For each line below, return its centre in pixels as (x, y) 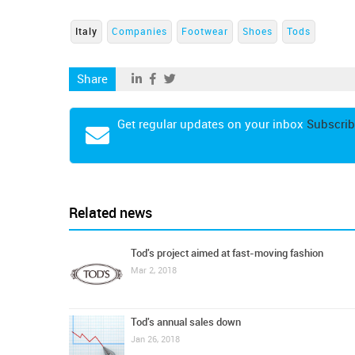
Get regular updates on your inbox (212, 124)
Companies (139, 32)
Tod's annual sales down (186, 322)
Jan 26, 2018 (155, 340)
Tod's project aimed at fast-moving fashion (227, 253)
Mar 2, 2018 (154, 271)
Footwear (205, 32)
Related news (111, 213)
